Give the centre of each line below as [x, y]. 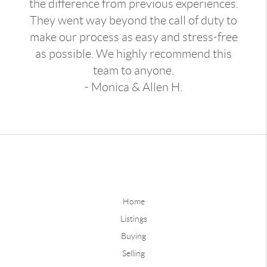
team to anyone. [133, 70]
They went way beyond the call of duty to [133, 20]
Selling [133, 253]
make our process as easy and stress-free [133, 37]
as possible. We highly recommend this [133, 53]
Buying [133, 236]
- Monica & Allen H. [133, 87]
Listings [133, 218]
